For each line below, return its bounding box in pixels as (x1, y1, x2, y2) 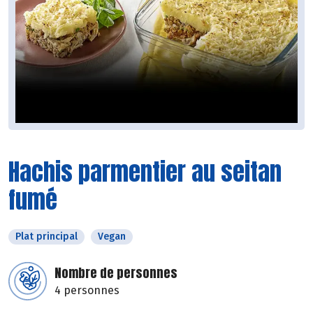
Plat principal (15, 231, 78, 243)
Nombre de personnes (54, 263, 177, 283)
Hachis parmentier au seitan (8, 154, 282, 190)
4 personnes (54, 284, 119, 298)
